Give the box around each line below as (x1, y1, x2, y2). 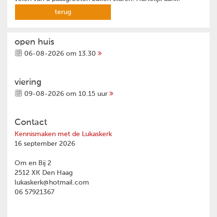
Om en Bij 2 (15, 160, 51, 167)
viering (15, 78, 42, 87)
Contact (15, 118, 47, 127)
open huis (15, 38, 54, 47)
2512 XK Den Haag (15, 170, 73, 177)
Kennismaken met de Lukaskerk (15, 131, 112, 138)
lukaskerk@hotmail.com (15, 179, 89, 186)
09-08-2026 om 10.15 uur (22, 91, 109, 98)
